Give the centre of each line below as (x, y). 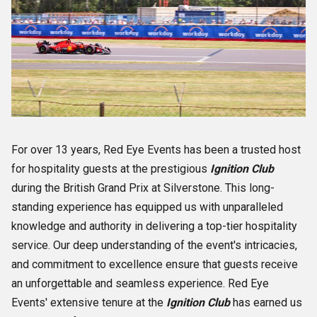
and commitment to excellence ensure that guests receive (155, 265)
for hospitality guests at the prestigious (111, 169)
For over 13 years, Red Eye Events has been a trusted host (156, 150)
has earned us (266, 303)
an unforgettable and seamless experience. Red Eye (140, 284)
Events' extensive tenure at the (89, 303)
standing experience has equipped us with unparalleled (147, 207)
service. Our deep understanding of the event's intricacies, (154, 246)
